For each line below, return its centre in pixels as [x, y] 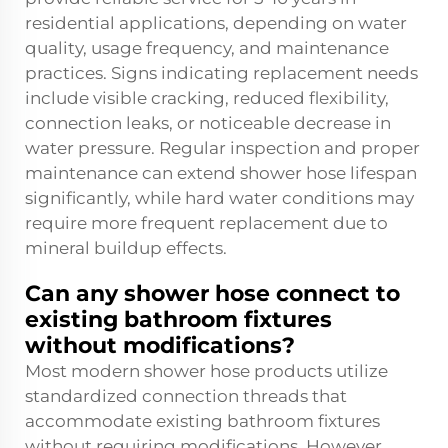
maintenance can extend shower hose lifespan [221, 173]
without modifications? [160, 345]
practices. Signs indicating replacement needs [221, 73]
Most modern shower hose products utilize [206, 371]
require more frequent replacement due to [206, 223]
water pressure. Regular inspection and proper [222, 148]
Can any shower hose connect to [212, 293]
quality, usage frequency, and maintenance [207, 48]
